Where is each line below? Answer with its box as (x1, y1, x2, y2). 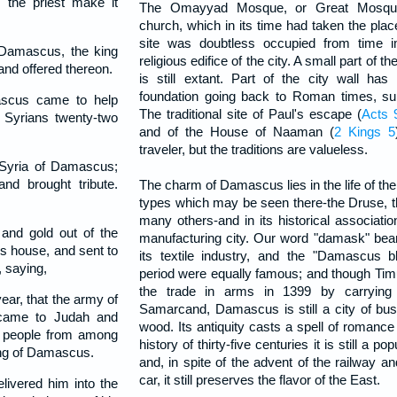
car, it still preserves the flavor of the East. (139, 372, 380, 387)
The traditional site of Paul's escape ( (139, 106, 362, 121)
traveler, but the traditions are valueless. (139, 142, 368, 157)
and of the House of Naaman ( (139, 124, 335, 139)
